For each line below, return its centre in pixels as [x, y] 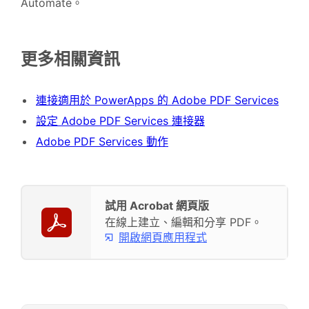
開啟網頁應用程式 [163, 237]
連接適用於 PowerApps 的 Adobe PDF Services [157, 100]
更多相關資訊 [70, 59]
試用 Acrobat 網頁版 [157, 206]
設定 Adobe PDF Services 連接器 [120, 121]
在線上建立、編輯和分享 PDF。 [183, 222]
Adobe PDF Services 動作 [102, 142]
